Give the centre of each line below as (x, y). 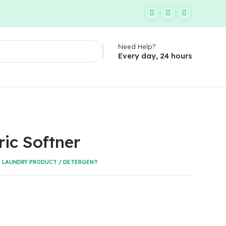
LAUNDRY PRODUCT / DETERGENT (50, 162)
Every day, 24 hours (155, 55)
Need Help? (137, 46)
